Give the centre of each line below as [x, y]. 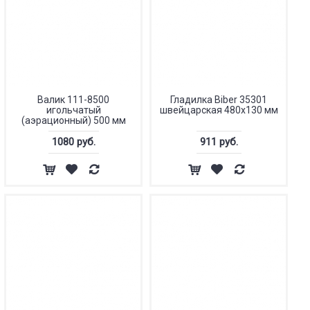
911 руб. [219, 142]
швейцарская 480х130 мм [219, 110]
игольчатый [73, 110]
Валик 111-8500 [73, 100]
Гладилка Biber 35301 [219, 100]
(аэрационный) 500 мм [73, 120]
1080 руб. [73, 142]
